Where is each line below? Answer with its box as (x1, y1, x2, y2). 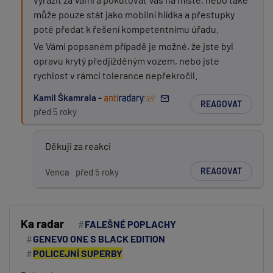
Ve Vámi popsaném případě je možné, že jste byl (34, 40, 233, 52)
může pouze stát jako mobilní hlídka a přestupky (34, 9, 235, 20)
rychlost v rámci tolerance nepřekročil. (34, 69, 197, 81)
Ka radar (21, 216, 64, 230)
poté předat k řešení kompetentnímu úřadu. (34, 23, 219, 35)
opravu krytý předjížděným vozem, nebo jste (34, 55, 219, 66)
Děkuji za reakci (45, 140, 111, 152)
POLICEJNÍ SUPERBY (33, 247, 122, 259)
